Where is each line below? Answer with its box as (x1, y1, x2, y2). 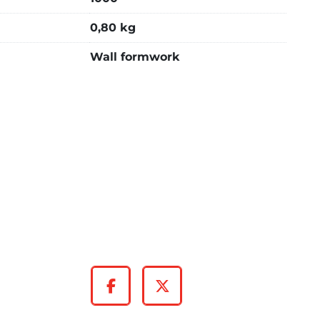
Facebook (109, 286, 184, 305)
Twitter (161, 286, 213, 305)
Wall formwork (90, 49, 180, 64)
